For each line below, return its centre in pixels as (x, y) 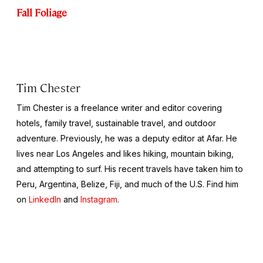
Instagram (99, 199)
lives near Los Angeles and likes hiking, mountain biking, (125, 153)
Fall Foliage (42, 12)
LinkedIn (45, 199)
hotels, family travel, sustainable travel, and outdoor (116, 123)
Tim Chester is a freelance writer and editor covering (119, 107)
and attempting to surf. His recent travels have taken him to (130, 168)
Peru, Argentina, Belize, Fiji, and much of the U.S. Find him (127, 184)
